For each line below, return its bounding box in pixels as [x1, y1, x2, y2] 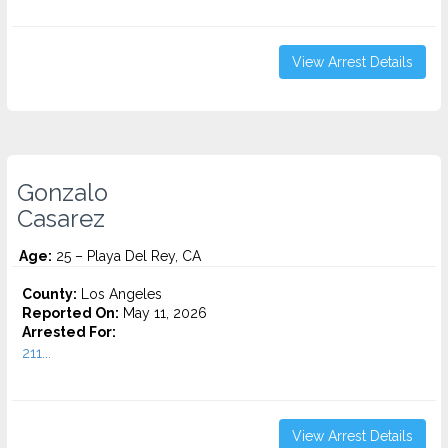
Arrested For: [22, 324, 116, 340]
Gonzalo [17, 179, 108, 207]
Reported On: [22, 305, 119, 321]
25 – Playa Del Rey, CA [52, 248, 201, 264]
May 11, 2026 [119, 305, 207, 321]
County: [22, 286, 77, 302]
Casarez [17, 205, 105, 233]
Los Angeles [77, 286, 162, 302]
